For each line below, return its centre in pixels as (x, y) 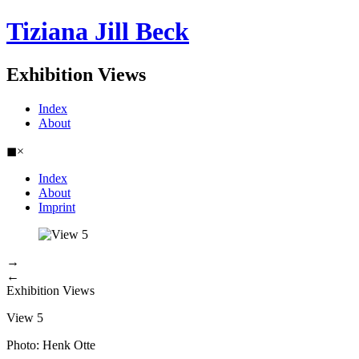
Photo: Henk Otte (51, 345)
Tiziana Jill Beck (98, 32)
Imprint (57, 207)
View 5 (25, 317)
